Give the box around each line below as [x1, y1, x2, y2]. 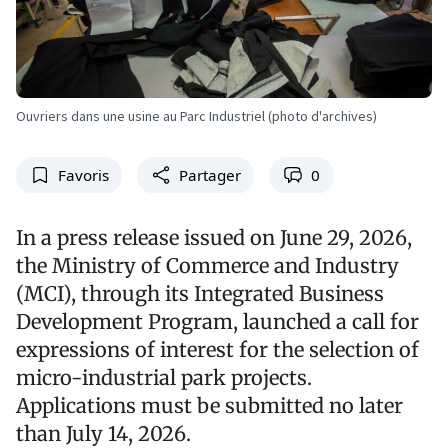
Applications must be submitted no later [16, 392, 403, 418]
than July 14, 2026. [16, 420, 191, 446]
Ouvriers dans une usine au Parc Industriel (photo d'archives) [16, 106, 377, 125]
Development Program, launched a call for [16, 308, 419, 334]
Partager [178, 164, 241, 185]
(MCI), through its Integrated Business [16, 280, 384, 306]
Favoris [57, 164, 109, 185]
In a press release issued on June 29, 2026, [16, 224, 412, 250]
